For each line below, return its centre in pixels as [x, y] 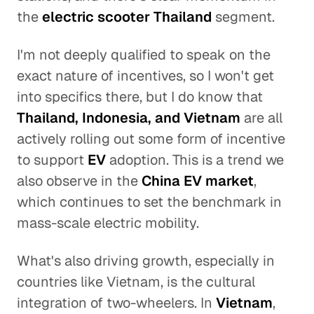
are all [261, 118]
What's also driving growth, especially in [146, 261]
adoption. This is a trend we [195, 160]
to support [52, 160]
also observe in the [79, 181]
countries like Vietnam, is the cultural [136, 282]
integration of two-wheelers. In [116, 303]
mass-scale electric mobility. [108, 223]
